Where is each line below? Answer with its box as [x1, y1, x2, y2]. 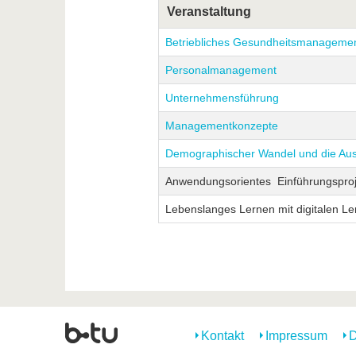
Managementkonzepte [164, 119, 278, 133]
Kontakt [201, 329, 244, 343]
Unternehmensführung [164, 91, 279, 105]
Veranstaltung [166, 5, 251, 19]
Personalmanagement [164, 64, 277, 77]
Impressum [265, 329, 327, 343]
